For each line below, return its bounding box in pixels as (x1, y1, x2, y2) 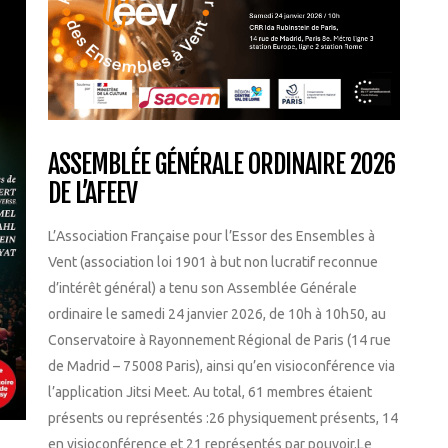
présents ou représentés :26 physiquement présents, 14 (48, 409, 398, 426)
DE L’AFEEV (48, 176, 137, 209)
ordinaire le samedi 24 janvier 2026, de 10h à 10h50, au (48, 305, 386, 322)
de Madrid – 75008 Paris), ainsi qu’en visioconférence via (48, 357, 395, 374)
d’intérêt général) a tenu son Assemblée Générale (48, 279, 357, 296)
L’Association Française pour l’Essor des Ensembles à (48, 227, 375, 244)
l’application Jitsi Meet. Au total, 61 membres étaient (48, 383, 372, 400)
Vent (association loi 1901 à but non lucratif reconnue (48, 253, 378, 270)
